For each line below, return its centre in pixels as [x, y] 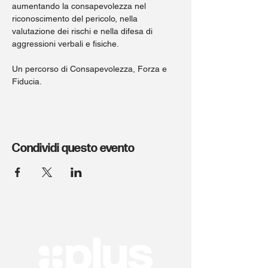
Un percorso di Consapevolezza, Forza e [91, 69]
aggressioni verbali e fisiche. [66, 44]
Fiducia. [28, 81]
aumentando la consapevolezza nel [80, 6]
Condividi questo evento [73, 148]
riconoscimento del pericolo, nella [76, 19]
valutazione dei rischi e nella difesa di [83, 31]
